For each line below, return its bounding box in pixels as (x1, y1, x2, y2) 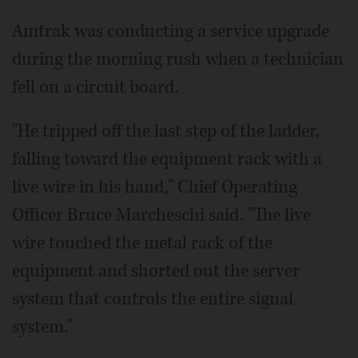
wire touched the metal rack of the (12, 231, 272, 256)
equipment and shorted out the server (12, 259, 300, 284)
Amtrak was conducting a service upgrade (12, 19, 329, 44)
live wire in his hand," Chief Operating (12, 175, 297, 200)
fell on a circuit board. (12, 75, 179, 100)
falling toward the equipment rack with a (12, 147, 322, 172)
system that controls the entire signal (12, 287, 293, 312)
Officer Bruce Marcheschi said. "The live (12, 203, 311, 228)
